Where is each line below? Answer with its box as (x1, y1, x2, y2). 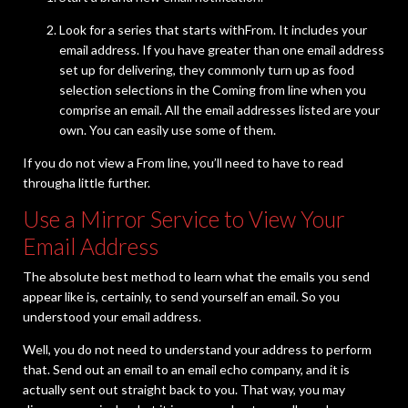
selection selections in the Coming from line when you (59, 82, 366, 98)
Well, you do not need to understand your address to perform (23, 342, 372, 358)
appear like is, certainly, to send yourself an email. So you (23, 289, 340, 305)
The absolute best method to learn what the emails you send (23, 269, 370, 285)
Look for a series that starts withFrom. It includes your (59, 22, 367, 38)
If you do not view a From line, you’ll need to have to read (23, 155, 343, 171)
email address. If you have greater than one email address (59, 42, 384, 58)
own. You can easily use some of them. (59, 122, 276, 138)
